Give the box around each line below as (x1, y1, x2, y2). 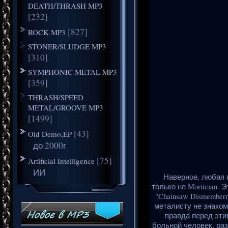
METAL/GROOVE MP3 (27, 102, 103, 112)
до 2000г (33, 139, 66, 151)
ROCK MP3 (27, 26, 66, 37)
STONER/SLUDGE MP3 (27, 41, 106, 51)
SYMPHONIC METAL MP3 (27, 66, 117, 77)
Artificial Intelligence (27, 155, 95, 166)
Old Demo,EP (27, 128, 72, 139)
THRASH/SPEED (27, 92, 83, 102)
